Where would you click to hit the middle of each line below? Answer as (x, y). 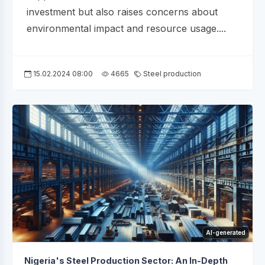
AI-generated (226, 233)
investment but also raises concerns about (122, 12)
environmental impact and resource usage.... (126, 29)
